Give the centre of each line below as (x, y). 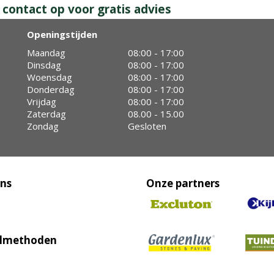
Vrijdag (42, 102)
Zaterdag (46, 114)
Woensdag (50, 77)
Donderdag (51, 89)
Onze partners (183, 183)
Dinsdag (44, 65)
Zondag (43, 126)
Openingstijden (62, 34)
